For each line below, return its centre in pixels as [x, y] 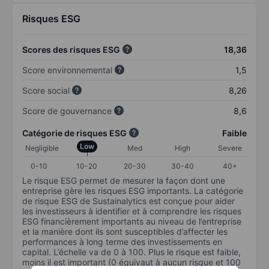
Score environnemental [67, 70]
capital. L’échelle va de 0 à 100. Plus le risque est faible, [131, 252]
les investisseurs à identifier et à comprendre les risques [132, 211]
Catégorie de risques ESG [74, 133]
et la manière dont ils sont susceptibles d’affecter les [125, 231]
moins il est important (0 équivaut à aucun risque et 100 [131, 262]
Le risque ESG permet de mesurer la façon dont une [124, 180]
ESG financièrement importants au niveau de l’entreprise [132, 221]
